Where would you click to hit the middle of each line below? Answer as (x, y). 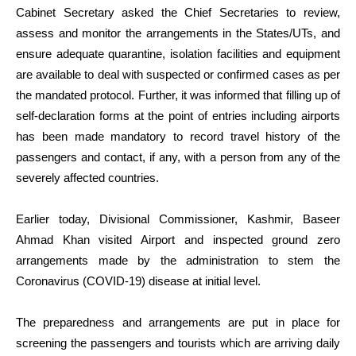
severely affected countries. (87, 177)
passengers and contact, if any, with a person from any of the (178, 157)
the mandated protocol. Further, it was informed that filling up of (178, 95)
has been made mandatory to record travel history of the (178, 136)
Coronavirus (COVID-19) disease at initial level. (138, 281)
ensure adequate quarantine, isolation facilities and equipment (178, 53)
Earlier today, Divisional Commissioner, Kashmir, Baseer (178, 219)
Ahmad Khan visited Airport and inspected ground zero (178, 239)
